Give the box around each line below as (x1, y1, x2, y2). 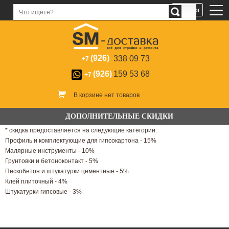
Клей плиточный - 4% (5, 177, 67, 185)
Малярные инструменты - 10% (5, 147, 95, 154)
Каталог (174, 6, 200, 14)
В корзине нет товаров (73, 91, 140, 99)
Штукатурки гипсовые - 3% (5, 188, 82, 195)
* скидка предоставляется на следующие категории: (5, 126, 157, 134)
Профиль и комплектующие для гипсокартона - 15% (5, 136, 156, 144)
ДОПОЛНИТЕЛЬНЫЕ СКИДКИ (65, 112, 173, 120)
